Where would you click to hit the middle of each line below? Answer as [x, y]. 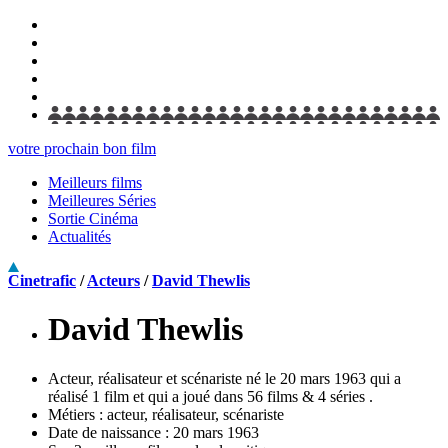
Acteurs [113, 280]
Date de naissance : [110, 432]
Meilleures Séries [102, 200]
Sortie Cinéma [93, 218]
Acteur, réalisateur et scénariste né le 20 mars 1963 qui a [224, 378]
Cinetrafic [42, 280]
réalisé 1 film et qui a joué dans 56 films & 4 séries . [210, 396]
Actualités [79, 236]
